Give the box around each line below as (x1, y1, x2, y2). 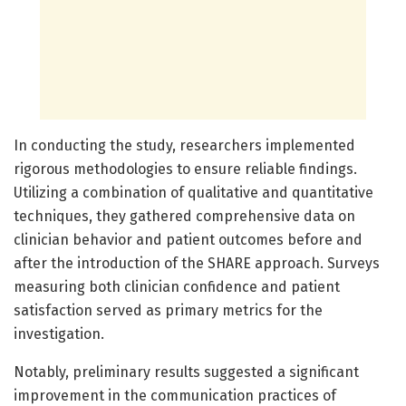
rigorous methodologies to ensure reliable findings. (14, 160, 357, 179)
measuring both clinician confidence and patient (14, 278, 340, 296)
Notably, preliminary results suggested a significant (14, 363, 359, 382)
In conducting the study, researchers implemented (14, 137, 355, 155)
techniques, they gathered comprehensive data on (14, 208, 355, 226)
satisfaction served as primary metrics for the (14, 302, 323, 320)
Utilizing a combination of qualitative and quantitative (14, 184, 373, 202)
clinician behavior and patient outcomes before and (14, 231, 362, 249)
